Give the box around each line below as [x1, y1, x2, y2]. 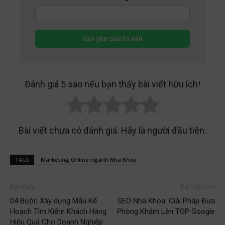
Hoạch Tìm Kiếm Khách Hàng [10, 208, 106, 217]
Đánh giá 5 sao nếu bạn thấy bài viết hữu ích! [25, 79, 200, 90]
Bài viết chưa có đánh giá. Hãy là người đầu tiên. [19, 126, 206, 137]
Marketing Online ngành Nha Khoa [41, 157, 137, 165]
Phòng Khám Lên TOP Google [117, 208, 215, 217]
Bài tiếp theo [181, 184, 215, 192]
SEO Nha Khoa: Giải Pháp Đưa [118, 197, 215, 207]
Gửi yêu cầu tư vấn [82, 35, 143, 44]
